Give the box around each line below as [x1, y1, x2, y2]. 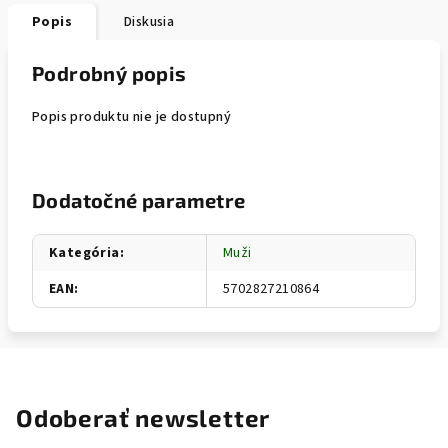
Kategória [49, 243, 120, 263]
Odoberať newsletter [16, 403, 271, 432]
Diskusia [124, 12, 175, 32]
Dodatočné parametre [32, 188, 246, 212]
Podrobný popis [32, 61, 187, 85]
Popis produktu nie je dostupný [32, 107, 231, 127]
